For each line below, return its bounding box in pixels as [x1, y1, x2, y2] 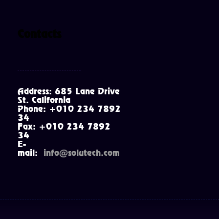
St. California [18, 95, 70, 105]
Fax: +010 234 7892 [18, 121, 110, 131]
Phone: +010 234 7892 [18, 104, 121, 114]
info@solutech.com [44, 148, 120, 158]
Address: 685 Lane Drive [18, 86, 120, 96]
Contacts [18, 27, 61, 41]
